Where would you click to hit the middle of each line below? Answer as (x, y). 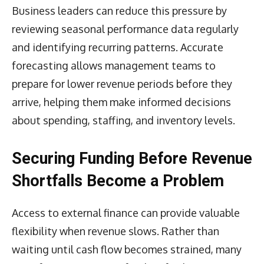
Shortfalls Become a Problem (118, 181)
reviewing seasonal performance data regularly (125, 29)
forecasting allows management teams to (114, 65)
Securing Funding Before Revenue (132, 158)
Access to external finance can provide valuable (126, 212)
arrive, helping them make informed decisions (121, 102)
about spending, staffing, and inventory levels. (123, 120)
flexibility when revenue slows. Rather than (115, 231)
